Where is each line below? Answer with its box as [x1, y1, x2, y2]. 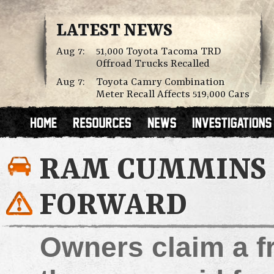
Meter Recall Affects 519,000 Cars [96, 89, 250, 100]
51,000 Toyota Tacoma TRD [96, 46, 221, 57]
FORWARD [39, 188, 187, 223]
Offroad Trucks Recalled [96, 58, 210, 70]
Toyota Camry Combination [96, 76, 224, 88]
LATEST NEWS [56, 21, 172, 41]
